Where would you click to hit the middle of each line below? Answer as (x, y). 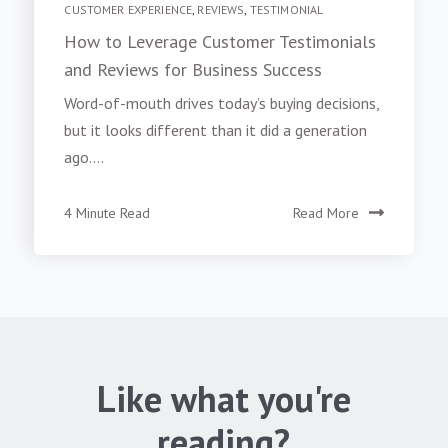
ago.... (84, 157)
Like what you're (223, 399)
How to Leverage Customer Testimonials (220, 42)
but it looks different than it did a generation (216, 130)
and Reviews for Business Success (193, 70)
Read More (325, 213)
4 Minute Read (107, 213)
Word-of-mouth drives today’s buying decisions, (222, 103)
